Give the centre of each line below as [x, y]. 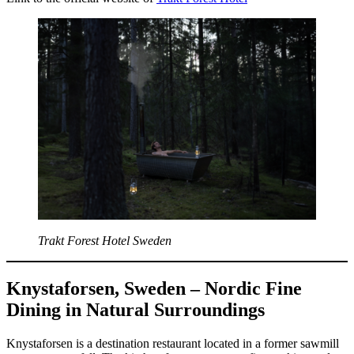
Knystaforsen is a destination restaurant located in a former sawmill [173, 343]
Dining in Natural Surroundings [136, 310]
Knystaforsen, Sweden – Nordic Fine [154, 289]
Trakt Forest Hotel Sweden [105, 241]
